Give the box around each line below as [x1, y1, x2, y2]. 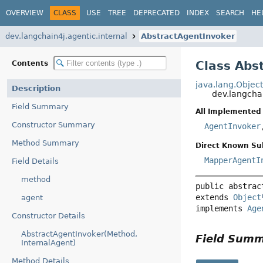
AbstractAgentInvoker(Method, [21, 230, 137, 238]
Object [233, 192, 262, 202]
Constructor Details [12, 211, 85, 220]
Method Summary [12, 139, 79, 147]
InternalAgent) [21, 238, 76, 247]
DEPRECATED [133, 8, 180, 17]
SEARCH [216, 8, 244, 17]
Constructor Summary [12, 120, 95, 129]
